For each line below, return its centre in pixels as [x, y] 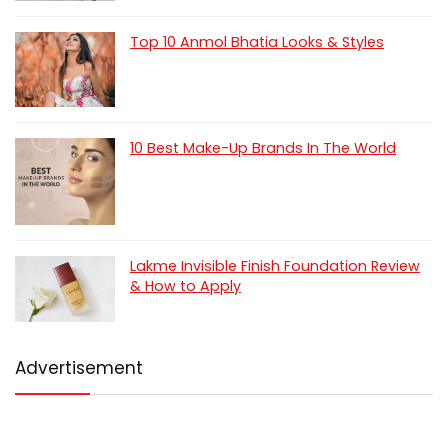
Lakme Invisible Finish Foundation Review [275, 265]
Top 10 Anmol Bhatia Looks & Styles [257, 41]
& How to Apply [185, 285]
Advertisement [79, 368]
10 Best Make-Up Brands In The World [263, 147]
